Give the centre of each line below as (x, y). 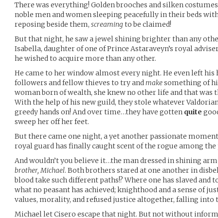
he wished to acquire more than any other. (85, 58)
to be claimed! (147, 24)
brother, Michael (40, 170)
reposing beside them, (53, 24)
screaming (107, 24)
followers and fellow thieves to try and (80, 83)
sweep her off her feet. (52, 122)
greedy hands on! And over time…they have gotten (99, 112)
